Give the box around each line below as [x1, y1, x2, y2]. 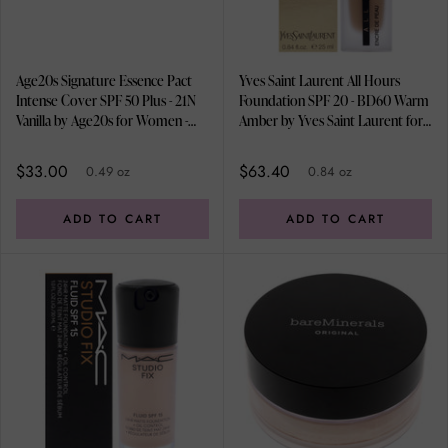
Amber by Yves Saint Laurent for [239, 111, 423, 131]
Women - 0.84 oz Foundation [239, 131, 405, 151]
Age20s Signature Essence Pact [16, 71, 192, 91]
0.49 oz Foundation [16, 131, 127, 151]
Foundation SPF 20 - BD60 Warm [239, 91, 429, 111]
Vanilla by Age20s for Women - [16, 111, 188, 131]
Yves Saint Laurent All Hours [239, 71, 400, 91]
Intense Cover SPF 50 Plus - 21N [16, 91, 196, 111]
